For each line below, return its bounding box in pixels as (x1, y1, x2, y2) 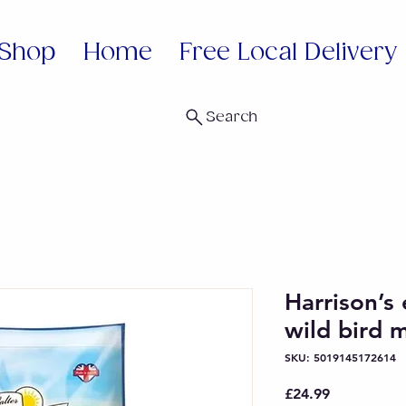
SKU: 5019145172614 (285, 350, 396, 365)
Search (205, 109, 257, 127)
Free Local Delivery (179, 39, 397, 67)
